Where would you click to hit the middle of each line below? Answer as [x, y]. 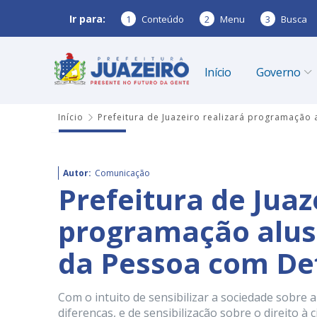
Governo [278, 72]
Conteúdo [163, 19]
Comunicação [122, 173]
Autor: [77, 173]
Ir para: [87, 18]
